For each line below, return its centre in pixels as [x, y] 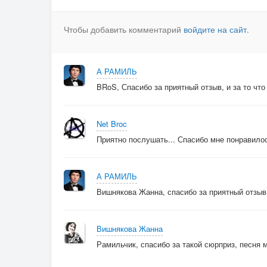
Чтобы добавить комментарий [124, 29]
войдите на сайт [215, 29]
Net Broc [112, 124]
